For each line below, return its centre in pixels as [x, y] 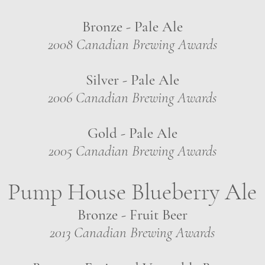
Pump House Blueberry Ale [132, 192]
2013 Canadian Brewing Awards [132, 232]
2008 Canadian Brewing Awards [132, 44]
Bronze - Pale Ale [132, 27]
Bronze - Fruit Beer [132, 215]
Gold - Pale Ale [132, 133]
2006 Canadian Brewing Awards [132, 98]
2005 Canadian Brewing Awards [132, 151]
